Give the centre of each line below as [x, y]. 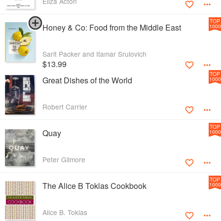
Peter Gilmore [64, 160]
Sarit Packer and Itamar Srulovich [94, 54]
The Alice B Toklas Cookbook [94, 186]
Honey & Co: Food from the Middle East [112, 28]
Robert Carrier [65, 107]
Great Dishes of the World [87, 80]
